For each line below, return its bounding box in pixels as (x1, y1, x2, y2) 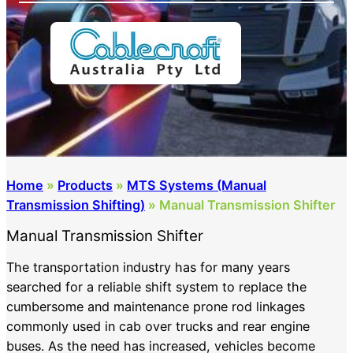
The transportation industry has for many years (6, 258, 290, 275)
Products (58, 177, 113, 194)
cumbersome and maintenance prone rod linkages (6, 298, 305, 314)
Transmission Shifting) (6, 197, 145, 214)
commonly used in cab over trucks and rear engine (6, 318, 310, 334)
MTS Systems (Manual (127, 177, 266, 194)
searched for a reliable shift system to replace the (6, 278, 307, 295)
